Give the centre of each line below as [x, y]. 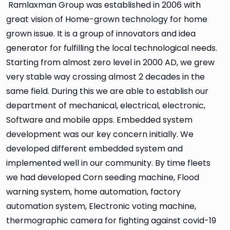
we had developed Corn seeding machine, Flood [103, 177]
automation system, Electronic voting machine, [101, 206]
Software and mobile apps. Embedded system [99, 120]
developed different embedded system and [94, 148]
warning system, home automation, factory [93, 191]
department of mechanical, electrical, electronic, [106, 105]
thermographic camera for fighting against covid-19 [111, 220]
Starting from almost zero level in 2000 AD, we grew [110, 62]
